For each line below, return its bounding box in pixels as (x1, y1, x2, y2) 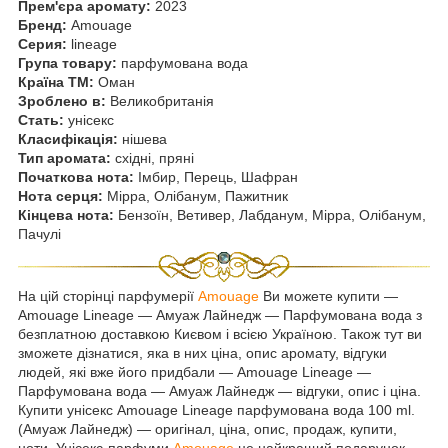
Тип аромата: (18, 149, 115, 166)
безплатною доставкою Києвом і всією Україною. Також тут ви (18, 326, 422, 343)
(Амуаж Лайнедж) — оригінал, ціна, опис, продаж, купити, (18, 421, 397, 438)
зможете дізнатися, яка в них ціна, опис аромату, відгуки (18, 345, 387, 362)
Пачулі (18, 225, 61, 242)
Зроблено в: (18, 92, 110, 109)
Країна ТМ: (18, 73, 98, 90)
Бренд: (18, 16, 71, 33)
